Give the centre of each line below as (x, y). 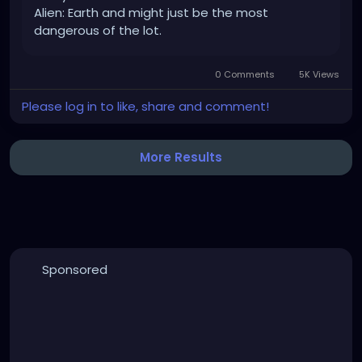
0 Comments (245, 74)
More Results (181, 157)
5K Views (318, 74)
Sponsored (74, 269)
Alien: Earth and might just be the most (151, 12)
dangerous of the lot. (98, 30)
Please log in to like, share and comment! (145, 106)
